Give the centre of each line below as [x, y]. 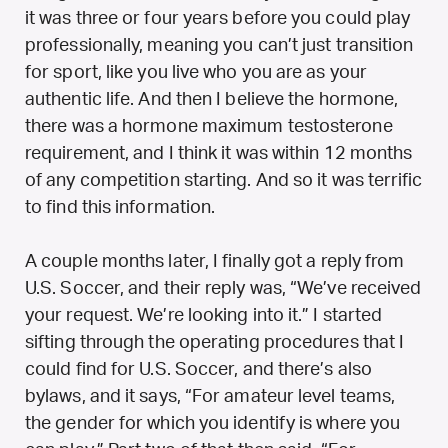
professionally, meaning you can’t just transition [219, 45]
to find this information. [120, 207]
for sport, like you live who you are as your [196, 72]
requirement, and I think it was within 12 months [219, 153]
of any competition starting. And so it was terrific [224, 180]
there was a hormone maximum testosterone [209, 126]
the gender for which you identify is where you [213, 423]
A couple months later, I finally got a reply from [215, 261]
